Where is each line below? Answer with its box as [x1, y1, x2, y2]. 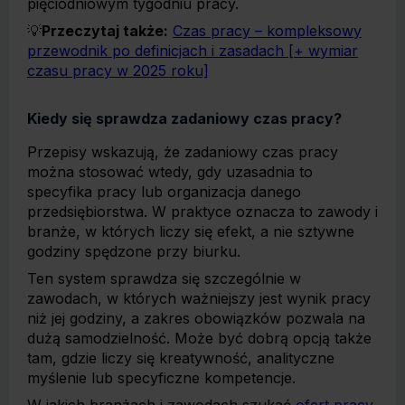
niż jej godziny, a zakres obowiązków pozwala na [27, 309, 365, 327]
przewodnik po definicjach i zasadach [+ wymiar [27, 42, 358, 60]
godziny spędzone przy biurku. [27, 242, 240, 260]
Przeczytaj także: [42, 22, 168, 40]
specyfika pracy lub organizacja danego [27, 183, 301, 201]
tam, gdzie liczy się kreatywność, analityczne [27, 349, 334, 367]
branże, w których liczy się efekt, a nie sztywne [27, 222, 354, 240]
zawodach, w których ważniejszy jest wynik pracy [27, 289, 371, 307]
